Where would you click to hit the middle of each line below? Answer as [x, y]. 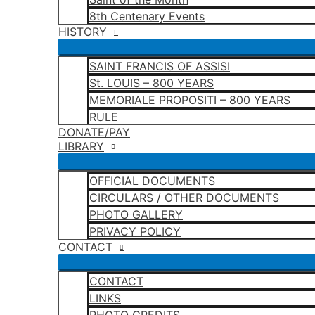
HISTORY [83, 32]
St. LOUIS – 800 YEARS [152, 83]
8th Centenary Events [147, 16]
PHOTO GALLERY [136, 214]
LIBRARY [81, 146]
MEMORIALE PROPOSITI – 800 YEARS [190, 100]
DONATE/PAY [94, 132]
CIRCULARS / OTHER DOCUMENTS [184, 198]
